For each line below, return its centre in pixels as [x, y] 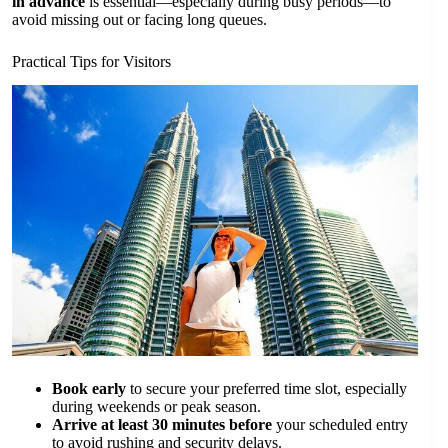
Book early [89, 388]
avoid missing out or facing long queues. [139, 19]
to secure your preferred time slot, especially [266, 388]
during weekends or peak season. [156, 406]
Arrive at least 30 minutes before [162, 424]
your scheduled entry [340, 424]
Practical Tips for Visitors [91, 61]
